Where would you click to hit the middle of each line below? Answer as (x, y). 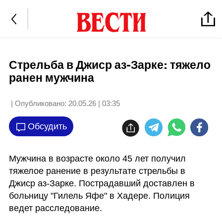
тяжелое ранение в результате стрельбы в (97, 171)
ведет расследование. (55, 208)
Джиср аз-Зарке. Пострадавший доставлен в (102, 183)
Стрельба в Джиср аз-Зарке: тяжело (110, 65)
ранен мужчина (51, 78)
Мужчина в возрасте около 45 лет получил (97, 158)
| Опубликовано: (38, 103)
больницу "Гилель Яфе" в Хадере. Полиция (99, 195)
